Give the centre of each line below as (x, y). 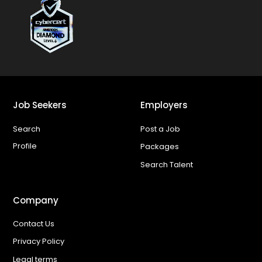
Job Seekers (39, 105)
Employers (164, 105)
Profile (25, 146)
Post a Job (161, 129)
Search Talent (167, 164)
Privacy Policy (38, 242)
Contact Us (33, 223)
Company (35, 200)
